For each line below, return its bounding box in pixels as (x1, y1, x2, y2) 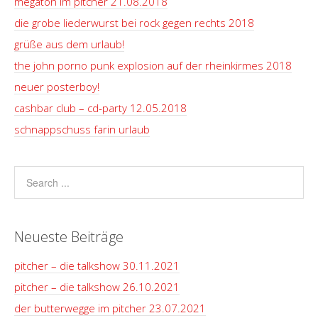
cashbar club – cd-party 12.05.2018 (14, 101, 187, 115)
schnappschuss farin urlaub (14, 122, 150, 136)
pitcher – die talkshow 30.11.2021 (14, 258, 180, 273)
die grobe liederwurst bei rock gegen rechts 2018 (14, 16, 254, 30)
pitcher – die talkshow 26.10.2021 (14, 280, 180, 294)
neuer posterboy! (14, 79, 99, 94)
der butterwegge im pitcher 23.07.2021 (14, 301, 206, 315)
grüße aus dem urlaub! (14, 37, 124, 51)
